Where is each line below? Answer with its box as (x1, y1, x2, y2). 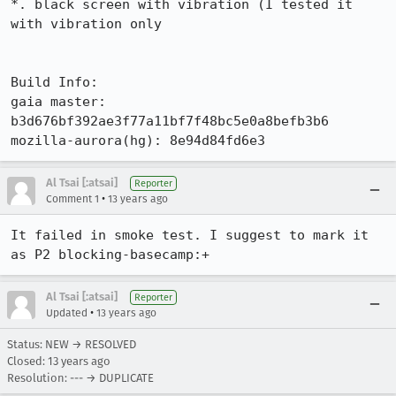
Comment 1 (46, 193, 99, 205)
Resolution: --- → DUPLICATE (7, 371, 154, 385)
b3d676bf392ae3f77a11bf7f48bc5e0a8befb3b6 (11, 113, 329, 129)
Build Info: (11, 74, 98, 90)
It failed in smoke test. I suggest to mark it (11, 227, 369, 243)
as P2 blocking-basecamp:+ (11, 247, 209, 263)
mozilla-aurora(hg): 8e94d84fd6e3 (11, 133, 265, 148)
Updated (46, 307, 88, 319)
